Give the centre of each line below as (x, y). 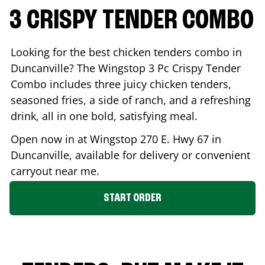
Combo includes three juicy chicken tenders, (121, 84)
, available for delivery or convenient (160, 155)
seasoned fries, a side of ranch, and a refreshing (131, 100)
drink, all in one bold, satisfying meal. (104, 116)
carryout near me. (55, 171)
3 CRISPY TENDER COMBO (132, 21)
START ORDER (132, 198)
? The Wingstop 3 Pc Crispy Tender (155, 68)
